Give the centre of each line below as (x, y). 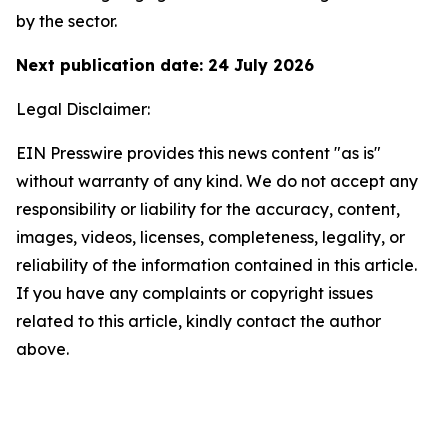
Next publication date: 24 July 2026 (165, 65)
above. (42, 349)
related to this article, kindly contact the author (198, 321)
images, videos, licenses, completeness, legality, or (210, 237)
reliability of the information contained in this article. (216, 265)
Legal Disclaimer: (83, 109)
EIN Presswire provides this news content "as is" (198, 153)
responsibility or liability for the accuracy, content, (208, 209)
